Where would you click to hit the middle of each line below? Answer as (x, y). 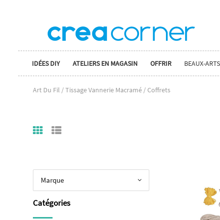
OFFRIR (161, 63)
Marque (52, 180)
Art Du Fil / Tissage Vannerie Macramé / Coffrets (102, 90)
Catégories (52, 203)
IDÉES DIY (46, 63)
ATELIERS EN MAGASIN (105, 63)
